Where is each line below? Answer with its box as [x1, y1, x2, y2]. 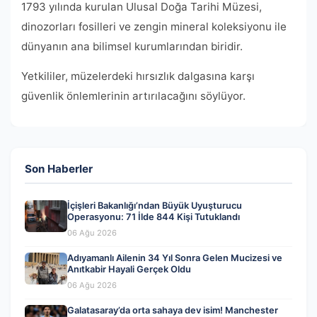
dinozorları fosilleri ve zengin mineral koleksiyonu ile [21, 20, 287, 34]
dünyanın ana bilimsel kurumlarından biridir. [21, 40, 243, 54]
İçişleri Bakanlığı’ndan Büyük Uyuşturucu [67, 200, 242, 212]
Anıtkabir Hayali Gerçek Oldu [67, 264, 191, 275]
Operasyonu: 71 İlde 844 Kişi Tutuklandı [67, 212, 240, 223]
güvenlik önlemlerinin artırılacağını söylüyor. [21, 89, 246, 103]
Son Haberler [25, 162, 93, 176]
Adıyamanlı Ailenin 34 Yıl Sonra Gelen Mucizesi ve [67, 253, 282, 264]
